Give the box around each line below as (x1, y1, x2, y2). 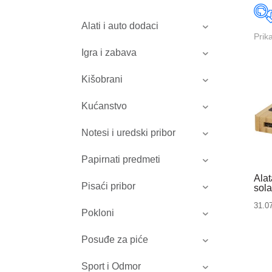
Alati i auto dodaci (81, 21, 159, 32)
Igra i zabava (81, 47, 137, 58)
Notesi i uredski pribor (81, 127, 176, 138)
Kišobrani (81, 74, 123, 85)
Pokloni (81, 208, 115, 219)
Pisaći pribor (81, 181, 136, 192)
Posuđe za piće (81, 234, 149, 245)
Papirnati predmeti (81, 154, 161, 165)
